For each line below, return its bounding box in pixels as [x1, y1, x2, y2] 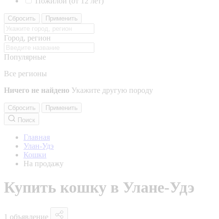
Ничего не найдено [4, 86, 69, 94]
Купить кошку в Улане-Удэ [4, 178, 195, 197]
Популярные [4, 53, 46, 61]
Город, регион [4, 34, 51, 42]
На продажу [23, 159, 64, 168]
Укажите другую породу [71, 86, 153, 94]
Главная [23, 133, 50, 141]
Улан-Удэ [23, 142, 54, 150]
